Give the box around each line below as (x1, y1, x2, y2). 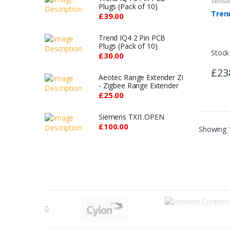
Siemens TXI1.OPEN (99, 111, 164, 122)
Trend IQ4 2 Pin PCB (99, 32, 166, 43)
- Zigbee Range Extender (99, 80, 179, 90)
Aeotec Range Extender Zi (99, 72, 183, 82)
